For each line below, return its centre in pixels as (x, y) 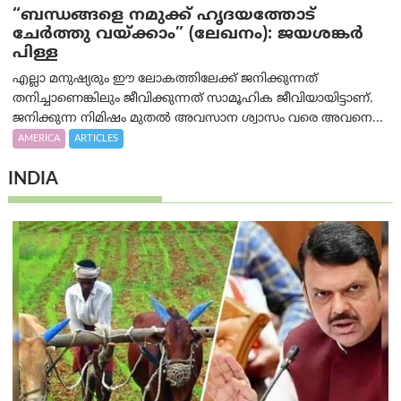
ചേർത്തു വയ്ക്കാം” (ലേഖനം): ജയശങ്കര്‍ (188, 35)
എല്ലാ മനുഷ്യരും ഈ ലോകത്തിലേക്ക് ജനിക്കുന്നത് (166, 80)
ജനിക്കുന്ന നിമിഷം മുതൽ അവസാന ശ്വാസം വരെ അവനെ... (198, 119)
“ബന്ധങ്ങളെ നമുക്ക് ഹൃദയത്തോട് (164, 16)
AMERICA (39, 139)
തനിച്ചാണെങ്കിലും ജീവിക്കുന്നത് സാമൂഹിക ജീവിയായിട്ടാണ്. (193, 99)
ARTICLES (97, 139)
